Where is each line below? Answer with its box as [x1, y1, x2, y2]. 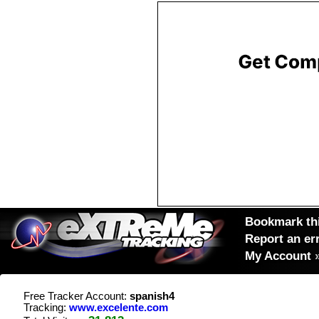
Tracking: [23, 302, 69, 313]
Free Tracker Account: [23, 291, 130, 302]
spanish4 [130, 291, 174, 302]
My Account [245, 249, 311, 263]
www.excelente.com [69, 302, 168, 313]
